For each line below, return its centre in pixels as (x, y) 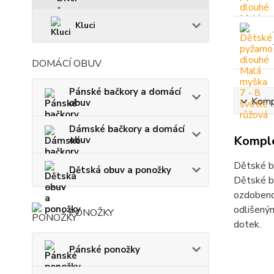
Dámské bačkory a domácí (127, 129)
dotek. (247, 224)
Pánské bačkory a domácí (125, 92)
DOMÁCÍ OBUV (67, 64)
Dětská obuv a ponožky (120, 170)
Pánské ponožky (105, 250)
